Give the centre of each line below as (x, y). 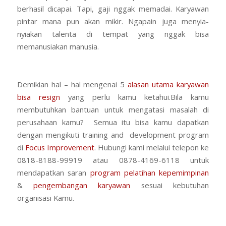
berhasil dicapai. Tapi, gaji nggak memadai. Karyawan (113, 8)
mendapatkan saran (53, 173)
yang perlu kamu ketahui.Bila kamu (134, 97)
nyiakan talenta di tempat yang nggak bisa (113, 34)
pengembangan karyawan (82, 185)
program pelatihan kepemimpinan (150, 173)
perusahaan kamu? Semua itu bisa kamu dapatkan (113, 122)
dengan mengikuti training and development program (113, 135)
